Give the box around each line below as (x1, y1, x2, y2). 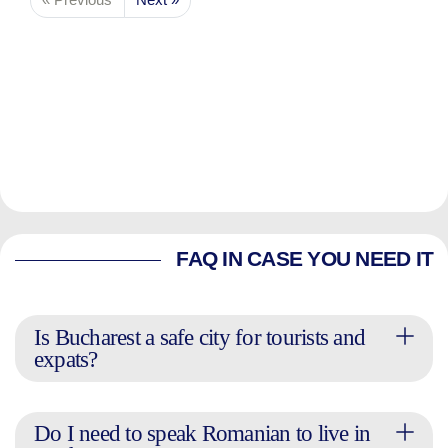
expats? (33, 346, 98, 372)
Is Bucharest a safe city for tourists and (33, 324, 365, 350)
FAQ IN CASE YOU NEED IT (176, 247, 433, 272)
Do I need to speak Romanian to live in (33, 421, 371, 446)
